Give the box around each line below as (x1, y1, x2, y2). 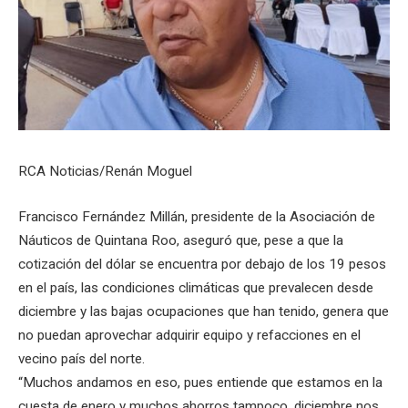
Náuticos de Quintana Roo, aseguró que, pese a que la (18, 231, 343, 249)
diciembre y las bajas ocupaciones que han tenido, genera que (18, 302, 389, 320)
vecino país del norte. (18, 350, 145, 367)
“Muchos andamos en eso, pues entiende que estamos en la (18, 373, 382, 391)
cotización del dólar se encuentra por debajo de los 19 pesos (18, 255, 386, 272)
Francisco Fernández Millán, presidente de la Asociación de (18, 208, 375, 225)
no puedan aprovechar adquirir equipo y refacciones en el (18, 326, 361, 343)
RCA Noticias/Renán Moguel (18, 163, 192, 179)
